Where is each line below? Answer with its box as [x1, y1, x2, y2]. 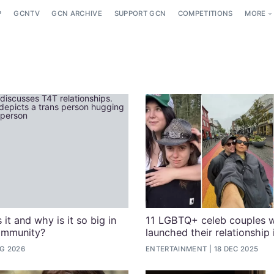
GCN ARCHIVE [51, 9, 103, 18]
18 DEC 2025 [213, 245, 259, 254]
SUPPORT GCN [114, 9, 166, 18]
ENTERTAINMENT [146, 245, 207, 254]
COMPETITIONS [177, 9, 233, 18]
